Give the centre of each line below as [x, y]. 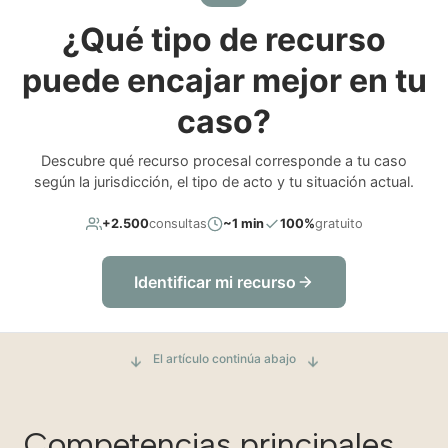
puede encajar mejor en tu [224, 80]
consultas [177, 223]
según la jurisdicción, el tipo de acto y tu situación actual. [224, 181]
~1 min [243, 223]
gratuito [338, 223]
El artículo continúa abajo [224, 358]
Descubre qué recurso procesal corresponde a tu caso [224, 160]
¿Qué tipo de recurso [224, 39]
